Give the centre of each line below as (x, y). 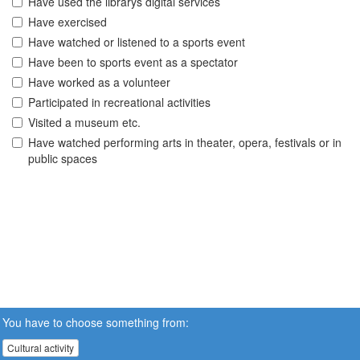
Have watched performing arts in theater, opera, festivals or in (185, 143)
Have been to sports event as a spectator (133, 62)
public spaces (63, 159)
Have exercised (67, 22)
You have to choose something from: (96, 322)
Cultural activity (41, 348)
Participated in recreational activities (119, 102)
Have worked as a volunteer (99, 82)
